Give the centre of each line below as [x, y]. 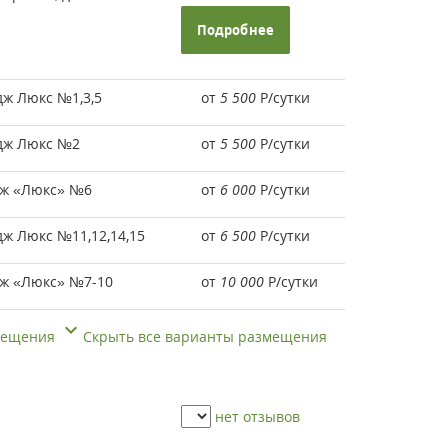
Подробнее [235, 30]
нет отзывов [257, 417]
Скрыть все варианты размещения [206, 337]
